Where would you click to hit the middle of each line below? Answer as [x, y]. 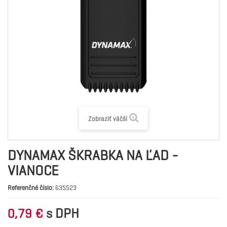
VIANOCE [33, 171]
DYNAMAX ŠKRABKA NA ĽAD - [93, 155]
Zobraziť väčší [108, 119]
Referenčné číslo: [31, 188]
